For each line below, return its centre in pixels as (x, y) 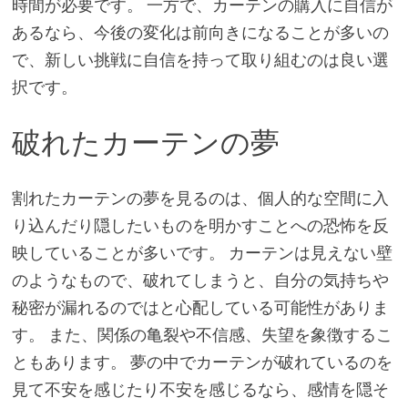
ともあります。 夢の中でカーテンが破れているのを (202, 362)
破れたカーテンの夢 (145, 143)
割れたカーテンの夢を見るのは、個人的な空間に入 (200, 198)
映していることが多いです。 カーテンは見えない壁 (202, 252)
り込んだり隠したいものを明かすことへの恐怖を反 (200, 225)
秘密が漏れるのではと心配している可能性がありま (200, 307)
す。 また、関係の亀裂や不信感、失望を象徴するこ (202, 334)
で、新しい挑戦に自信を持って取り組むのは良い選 (200, 60)
